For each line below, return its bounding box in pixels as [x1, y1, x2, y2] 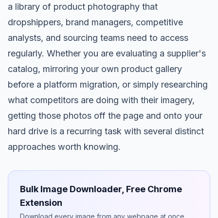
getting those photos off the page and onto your [8, 110, 202, 121]
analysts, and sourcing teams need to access [8, 33, 188, 43]
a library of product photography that [8, 1, 158, 12]
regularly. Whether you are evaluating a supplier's [8, 48, 206, 58]
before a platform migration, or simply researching [8, 79, 208, 90]
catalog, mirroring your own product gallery [8, 64, 182, 74]
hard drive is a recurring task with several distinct [8, 126, 204, 136]
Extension [20, 198, 62, 208]
